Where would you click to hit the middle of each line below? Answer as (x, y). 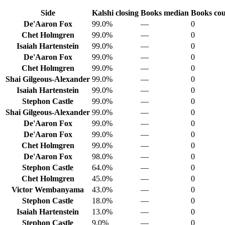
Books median (165, 13)
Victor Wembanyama (48, 189)
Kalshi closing (115, 13)
